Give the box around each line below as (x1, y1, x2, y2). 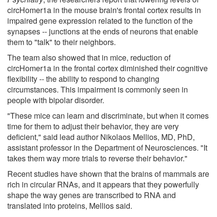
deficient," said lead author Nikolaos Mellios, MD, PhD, (7, 131, 195, 142)
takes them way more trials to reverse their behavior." (7, 152, 187, 164)
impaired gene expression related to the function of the (7, 15, 193, 26)
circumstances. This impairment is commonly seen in (7, 83, 188, 95)
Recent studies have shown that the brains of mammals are (7, 168, 209, 179)
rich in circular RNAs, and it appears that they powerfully (7, 178, 199, 190)
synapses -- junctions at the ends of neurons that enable (7, 25, 198, 37)
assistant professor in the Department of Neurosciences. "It (7, 141, 207, 153)
